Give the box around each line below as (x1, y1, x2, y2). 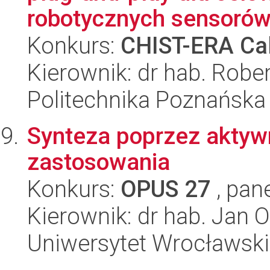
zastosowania (27, 148, 170, 175)
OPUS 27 (121, 175, 211, 202)
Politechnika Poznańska (27, 86, 266, 113)
